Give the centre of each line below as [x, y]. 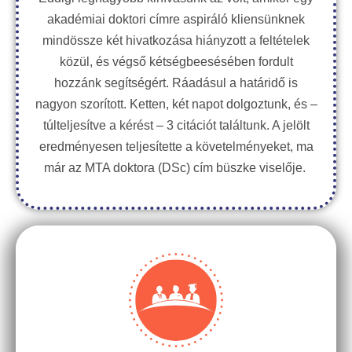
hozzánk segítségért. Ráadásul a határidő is [176, 83]
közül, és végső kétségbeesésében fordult [176, 62]
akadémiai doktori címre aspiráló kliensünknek [176, 19]
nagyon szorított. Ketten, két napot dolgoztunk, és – [176, 104]
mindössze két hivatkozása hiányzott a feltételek [176, 40]
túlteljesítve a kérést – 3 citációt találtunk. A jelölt [176, 125]
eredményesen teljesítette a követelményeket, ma [176, 147]
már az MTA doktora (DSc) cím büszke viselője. [176, 168]
